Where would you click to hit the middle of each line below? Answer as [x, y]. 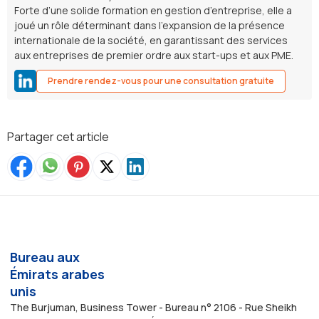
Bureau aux [45, 257]
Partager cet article [58, 136]
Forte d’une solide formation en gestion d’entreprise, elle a [153, 10]
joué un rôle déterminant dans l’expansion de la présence [150, 25]
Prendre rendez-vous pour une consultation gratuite [161, 80]
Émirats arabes [57, 274]
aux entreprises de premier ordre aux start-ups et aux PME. [154, 55]
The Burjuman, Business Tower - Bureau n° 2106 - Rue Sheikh [153, 307]
